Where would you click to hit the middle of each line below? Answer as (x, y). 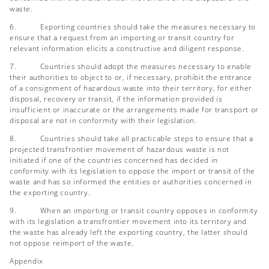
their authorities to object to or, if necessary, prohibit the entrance (131, 77)
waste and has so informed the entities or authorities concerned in (131, 182)
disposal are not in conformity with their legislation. (103, 120)
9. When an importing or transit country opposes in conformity (134, 210)
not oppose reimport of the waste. (72, 243)
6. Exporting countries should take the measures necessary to (133, 27)
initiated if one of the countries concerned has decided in (114, 160)
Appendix (26, 261)
